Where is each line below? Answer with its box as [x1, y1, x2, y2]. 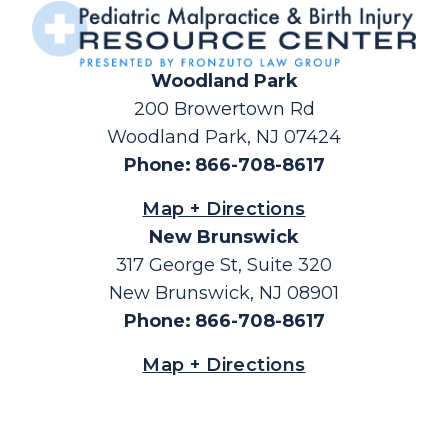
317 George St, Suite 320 [116, 253, 332, 276]
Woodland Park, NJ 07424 [107, 125, 341, 148]
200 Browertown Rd [133, 97, 315, 120]
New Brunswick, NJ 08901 [109, 281, 339, 304]
